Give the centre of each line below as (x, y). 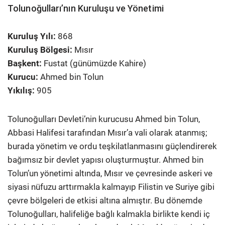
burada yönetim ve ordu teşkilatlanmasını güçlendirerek (112, 146)
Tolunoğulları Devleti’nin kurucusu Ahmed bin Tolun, (104, 119)
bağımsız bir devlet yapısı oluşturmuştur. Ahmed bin (105, 159)
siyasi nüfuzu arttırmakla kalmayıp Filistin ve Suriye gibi (111, 187)
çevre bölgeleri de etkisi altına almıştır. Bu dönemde (105, 200)
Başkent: (25, 63)
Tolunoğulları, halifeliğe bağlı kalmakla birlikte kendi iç (109, 214)
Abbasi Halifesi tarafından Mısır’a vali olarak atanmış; (107, 132)
